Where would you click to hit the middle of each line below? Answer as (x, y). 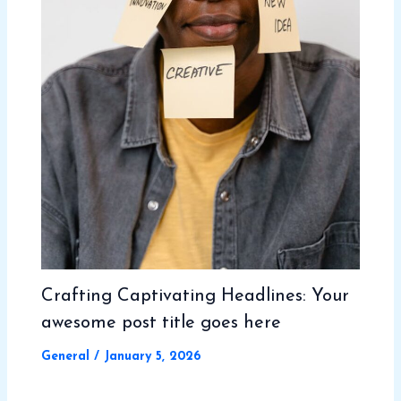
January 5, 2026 (152, 356)
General (65, 356)
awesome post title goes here (161, 323)
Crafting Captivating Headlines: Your (195, 296)
